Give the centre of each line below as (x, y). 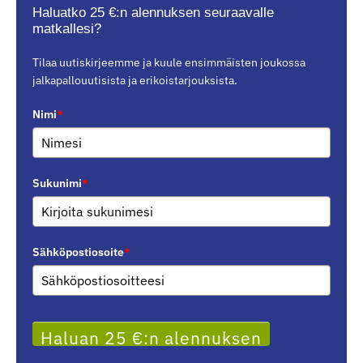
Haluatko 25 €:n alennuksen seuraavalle (153, 13)
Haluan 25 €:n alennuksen (151, 338)
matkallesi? (67, 29)
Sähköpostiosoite (78, 252)
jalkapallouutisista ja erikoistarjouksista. (135, 81)
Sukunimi (57, 184)
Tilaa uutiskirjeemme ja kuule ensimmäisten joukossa (169, 63)
